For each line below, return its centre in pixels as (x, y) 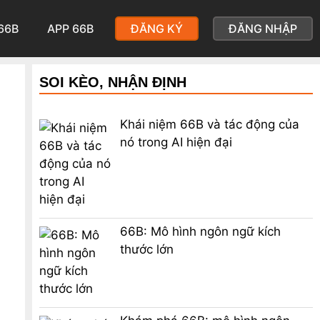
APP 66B (70, 29)
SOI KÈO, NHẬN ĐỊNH (112, 82)
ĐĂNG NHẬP (263, 29)
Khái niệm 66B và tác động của (209, 124)
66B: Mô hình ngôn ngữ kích (200, 231)
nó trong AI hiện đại (176, 142)
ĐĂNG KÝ (157, 29)
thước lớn (146, 249)
